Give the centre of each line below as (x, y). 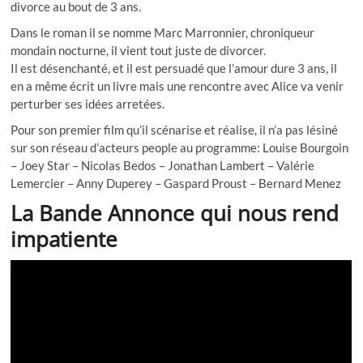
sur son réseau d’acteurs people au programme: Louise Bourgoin (180, 147)
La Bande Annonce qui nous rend (175, 213)
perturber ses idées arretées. (88, 103)
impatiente (64, 239)
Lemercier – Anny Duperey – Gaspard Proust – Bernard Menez (176, 183)
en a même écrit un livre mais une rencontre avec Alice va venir (177, 85)
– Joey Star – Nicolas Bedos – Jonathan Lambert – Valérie (163, 165)
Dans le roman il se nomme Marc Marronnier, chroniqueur (163, 32)
